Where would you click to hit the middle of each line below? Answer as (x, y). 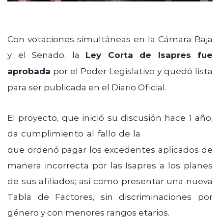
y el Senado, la (46, 54)
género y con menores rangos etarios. (88, 212)
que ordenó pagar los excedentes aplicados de (110, 149)
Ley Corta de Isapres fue (149, 55)
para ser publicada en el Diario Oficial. (87, 87)
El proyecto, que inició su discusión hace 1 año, (110, 117)
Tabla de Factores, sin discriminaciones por (110, 196)
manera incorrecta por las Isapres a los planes (110, 165)
